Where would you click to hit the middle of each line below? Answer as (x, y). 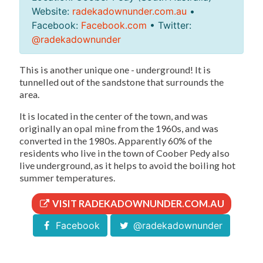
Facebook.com (114, 26)
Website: (52, 11)
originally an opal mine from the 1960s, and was (119, 129)
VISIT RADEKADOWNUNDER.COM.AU (138, 204)
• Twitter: (169, 26)
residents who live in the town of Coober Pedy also (124, 153)
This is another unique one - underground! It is (115, 70)
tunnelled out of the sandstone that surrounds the (122, 82)
